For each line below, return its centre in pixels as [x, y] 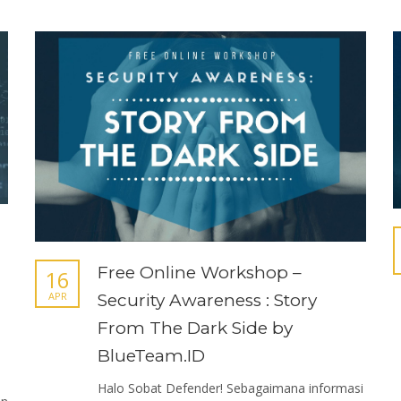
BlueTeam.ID [151, 355]
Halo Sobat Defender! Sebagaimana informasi [230, 388]
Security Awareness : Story [207, 300]
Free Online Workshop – [200, 272]
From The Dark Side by [195, 328]
